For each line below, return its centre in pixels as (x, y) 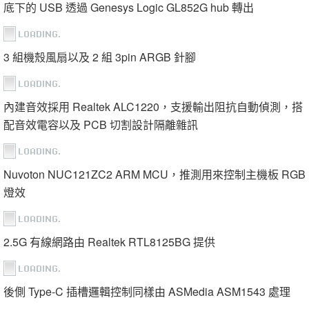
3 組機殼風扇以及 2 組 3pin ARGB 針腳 (100, 57)
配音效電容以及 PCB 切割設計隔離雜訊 (101, 125)
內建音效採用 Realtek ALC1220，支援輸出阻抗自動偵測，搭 (153, 107)
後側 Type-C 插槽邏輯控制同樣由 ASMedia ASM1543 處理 (147, 292)
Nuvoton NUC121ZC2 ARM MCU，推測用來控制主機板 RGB (154, 175)
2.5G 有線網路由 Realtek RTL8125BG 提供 (109, 242)
